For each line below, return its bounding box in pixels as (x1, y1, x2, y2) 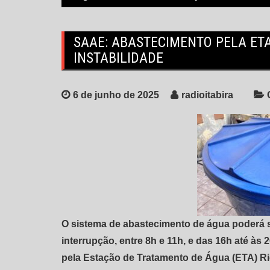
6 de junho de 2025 (73, 90, 159, 101)
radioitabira (181, 90, 233, 101)
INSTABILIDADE (74, 49, 163, 67)
